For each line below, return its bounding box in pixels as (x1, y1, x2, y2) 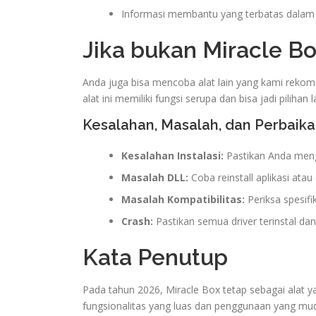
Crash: (121, 214, 153, 228)
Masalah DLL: (121, 170, 188, 184)
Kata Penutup (83, 243, 228, 270)
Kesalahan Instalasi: (121, 148, 224, 162)
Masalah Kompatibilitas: (121, 192, 245, 206)
